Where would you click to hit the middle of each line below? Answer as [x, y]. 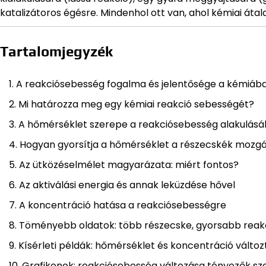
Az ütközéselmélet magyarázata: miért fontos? [129, 164]
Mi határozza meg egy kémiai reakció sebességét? [136, 104]
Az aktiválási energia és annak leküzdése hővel [127, 185]
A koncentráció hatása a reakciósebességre [123, 205]
